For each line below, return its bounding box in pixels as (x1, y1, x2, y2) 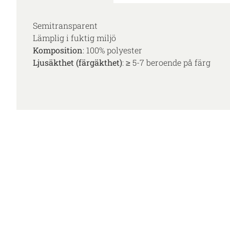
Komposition (33, 45, 83, 56)
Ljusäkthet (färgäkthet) (33, 57, 122, 68)
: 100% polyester (83, 45, 142, 56)
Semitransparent (33, 20, 98, 31)
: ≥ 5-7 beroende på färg (122, 57, 210, 68)
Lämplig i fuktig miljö (33, 32, 116, 44)
